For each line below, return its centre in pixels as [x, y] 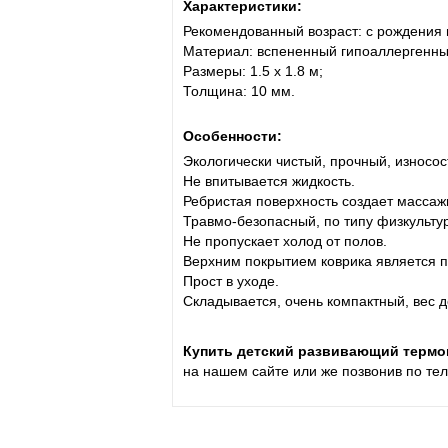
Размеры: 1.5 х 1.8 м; [253, 70]
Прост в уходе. [231, 280]
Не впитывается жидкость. [269, 180]
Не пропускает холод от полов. [285, 240]
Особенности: [232, 135]
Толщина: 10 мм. [241, 90]
